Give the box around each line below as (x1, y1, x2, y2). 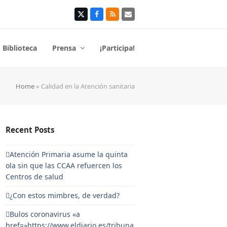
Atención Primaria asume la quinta (10, 149, 128, 159)
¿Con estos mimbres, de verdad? (10, 191, 120, 200)
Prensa (52, 43, 78, 53)
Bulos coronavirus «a (10, 209, 81, 219)
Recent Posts (6, 125, 55, 135)
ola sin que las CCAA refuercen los (6, 161, 123, 170)
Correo (128, 12, 151, 22)
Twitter (81, 12, 105, 22)
